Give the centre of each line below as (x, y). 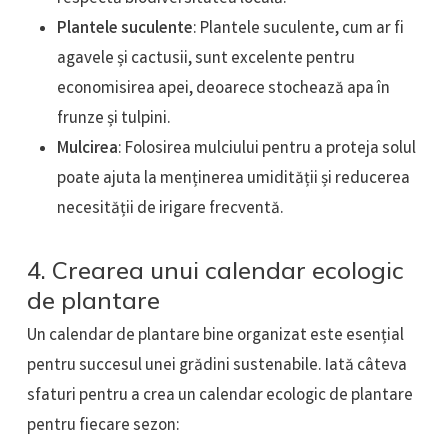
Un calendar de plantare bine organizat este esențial (215, 337)
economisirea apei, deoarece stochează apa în (223, 90)
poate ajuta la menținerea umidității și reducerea (233, 180)
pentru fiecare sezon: (103, 427)
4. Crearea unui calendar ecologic (215, 270)
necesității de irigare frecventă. (170, 210)
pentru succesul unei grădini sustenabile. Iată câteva (216, 367)
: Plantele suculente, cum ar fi (298, 30)
